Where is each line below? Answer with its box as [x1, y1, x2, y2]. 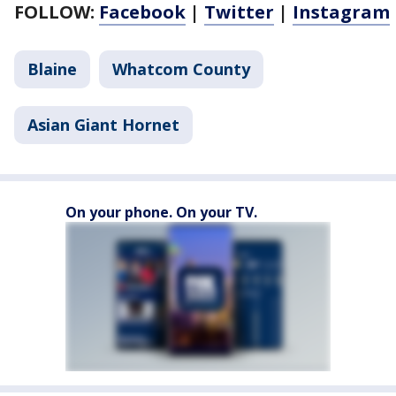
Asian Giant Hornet [27, 114, 179, 135]
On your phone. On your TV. [65, 202, 257, 222]
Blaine [27, 58, 77, 80]
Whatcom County [112, 58, 250, 80]
